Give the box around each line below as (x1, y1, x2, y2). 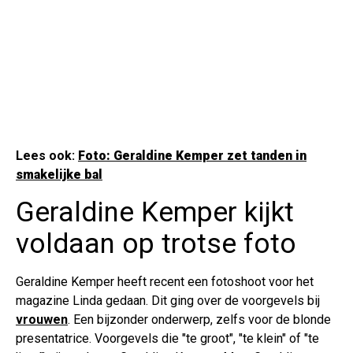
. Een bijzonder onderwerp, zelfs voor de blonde (68, 312, 331, 328)
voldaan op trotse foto (16, 228, 296, 261)
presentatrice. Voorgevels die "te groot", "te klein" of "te (16, 331, 319, 347)
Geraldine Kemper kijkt (16, 196, 294, 229)
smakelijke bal (16, 167, 102, 183)
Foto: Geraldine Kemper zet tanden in (78, 148, 307, 164)
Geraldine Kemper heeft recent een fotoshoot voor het (16, 274, 314, 290)
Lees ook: (16, 148, 75, 164)
